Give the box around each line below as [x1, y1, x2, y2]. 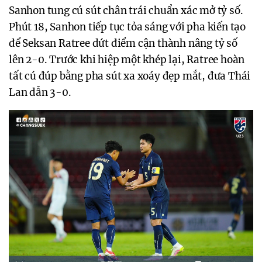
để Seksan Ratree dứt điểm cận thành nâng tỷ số [9, 37, 237, 50]
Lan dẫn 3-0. [9, 86, 71, 99]
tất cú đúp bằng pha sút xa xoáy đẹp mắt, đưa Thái [9, 70, 251, 83]
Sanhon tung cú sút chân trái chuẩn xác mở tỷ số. [9, 4, 243, 18]
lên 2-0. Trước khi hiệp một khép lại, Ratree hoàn [9, 53, 245, 67]
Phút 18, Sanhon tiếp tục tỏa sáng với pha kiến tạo [9, 20, 246, 34]
